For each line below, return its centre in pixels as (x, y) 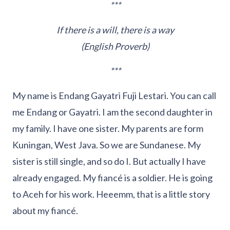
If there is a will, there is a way (115, 30)
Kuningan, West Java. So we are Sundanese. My (107, 145)
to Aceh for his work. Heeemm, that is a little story (111, 194)
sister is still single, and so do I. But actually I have (109, 161)
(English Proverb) (115, 46)
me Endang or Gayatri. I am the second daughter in (112, 112)
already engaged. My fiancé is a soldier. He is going (112, 178)
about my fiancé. (45, 211)
